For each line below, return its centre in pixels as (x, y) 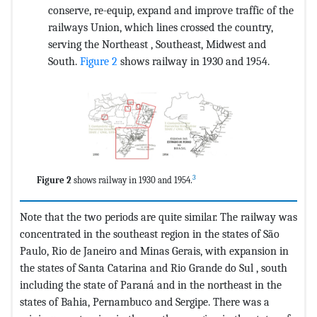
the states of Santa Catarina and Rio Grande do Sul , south (154, 268)
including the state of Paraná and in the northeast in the (151, 285)
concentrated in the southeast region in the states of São (150, 234)
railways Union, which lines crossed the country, (161, 28)
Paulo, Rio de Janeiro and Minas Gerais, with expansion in (154, 251)
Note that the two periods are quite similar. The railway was (158, 217)
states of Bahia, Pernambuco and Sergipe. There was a (145, 302)
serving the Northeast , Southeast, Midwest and (157, 45)
